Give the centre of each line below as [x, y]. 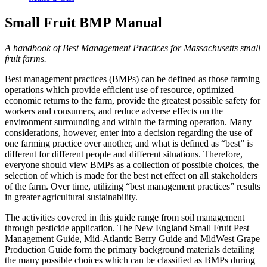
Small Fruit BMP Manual [83, 22]
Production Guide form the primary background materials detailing [130, 249]
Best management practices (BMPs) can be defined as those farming [132, 79]
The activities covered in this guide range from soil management [125, 217]
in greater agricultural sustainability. [71, 197]
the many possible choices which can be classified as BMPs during [130, 260]
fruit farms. [26, 58]
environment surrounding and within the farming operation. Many [128, 122]
